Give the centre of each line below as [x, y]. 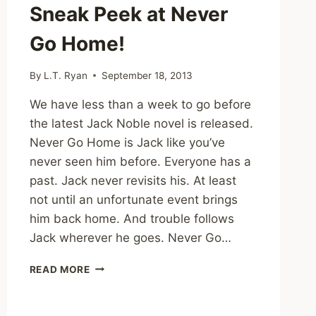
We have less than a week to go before [140, 104]
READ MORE [60, 269]
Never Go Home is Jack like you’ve [127, 142]
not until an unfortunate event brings [133, 199]
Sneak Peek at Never [128, 14]
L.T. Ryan [65, 75]
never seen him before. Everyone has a [140, 161]
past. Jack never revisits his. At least [133, 180]
